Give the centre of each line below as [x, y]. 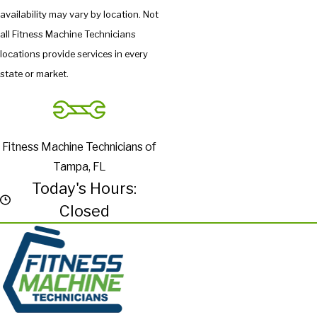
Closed [84, 211]
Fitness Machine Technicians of [79, 147]
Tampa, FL [79, 167]
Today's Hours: [85, 189]
